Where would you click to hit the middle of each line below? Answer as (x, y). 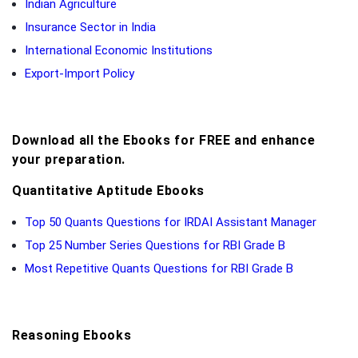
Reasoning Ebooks (72, 335)
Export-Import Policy (80, 73)
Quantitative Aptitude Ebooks (108, 190)
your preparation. (69, 159)
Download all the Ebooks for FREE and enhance (164, 140)
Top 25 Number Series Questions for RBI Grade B (155, 245)
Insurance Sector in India (90, 27)
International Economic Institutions (119, 50)
